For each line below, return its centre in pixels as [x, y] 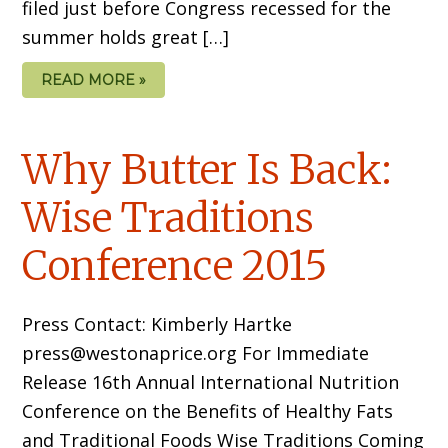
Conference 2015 [175, 266]
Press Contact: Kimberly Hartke [157, 324]
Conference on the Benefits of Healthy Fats [208, 411]
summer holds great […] [126, 37]
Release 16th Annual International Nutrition [211, 382]
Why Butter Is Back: [207, 170]
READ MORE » [94, 80]
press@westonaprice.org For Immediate [196, 353]
